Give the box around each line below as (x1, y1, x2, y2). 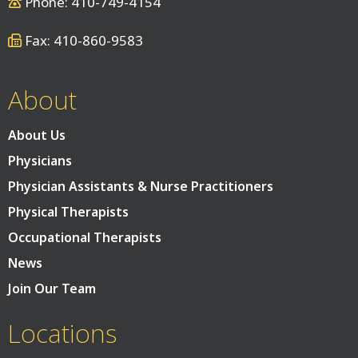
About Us (8, 126, 66, 145)
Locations (8, 316, 117, 351)
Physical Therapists (8, 203, 129, 221)
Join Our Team (8, 280, 96, 298)
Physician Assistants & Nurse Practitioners (8, 177, 273, 196)
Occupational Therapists (8, 229, 161, 247)
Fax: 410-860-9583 (22, 31, 143, 50)
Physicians (8, 152, 72, 170)
